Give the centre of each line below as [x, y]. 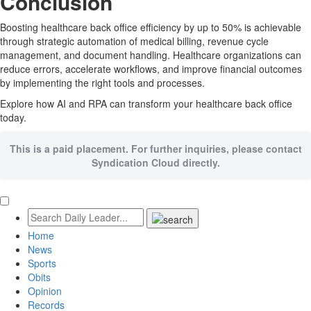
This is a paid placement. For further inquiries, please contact [155, 149]
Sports [42, 263]
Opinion [45, 291]
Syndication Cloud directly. [155, 163]
